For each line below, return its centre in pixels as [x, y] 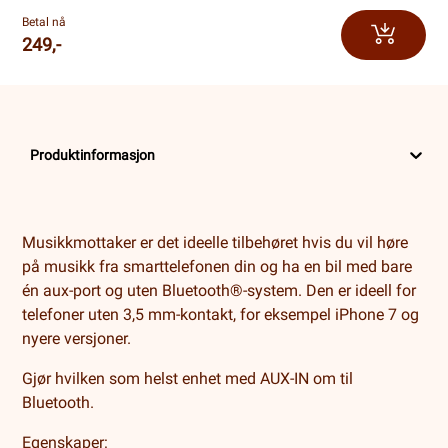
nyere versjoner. [77, 338]
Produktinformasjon [93, 154]
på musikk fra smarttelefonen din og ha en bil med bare [217, 266]
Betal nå [44, 21]
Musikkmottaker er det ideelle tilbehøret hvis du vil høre [215, 242]
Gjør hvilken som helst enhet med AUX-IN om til [188, 378]
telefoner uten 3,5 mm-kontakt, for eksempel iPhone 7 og [221, 314]
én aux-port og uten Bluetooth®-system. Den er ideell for [219, 290]
